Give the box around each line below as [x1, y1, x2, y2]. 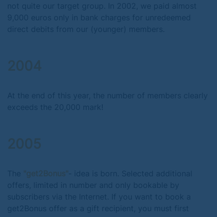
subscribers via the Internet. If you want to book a [7, 192, 191, 201]
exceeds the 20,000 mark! [7, 102, 103, 112]
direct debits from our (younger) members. [7, 24, 165, 34]
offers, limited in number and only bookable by [7, 180, 179, 190]
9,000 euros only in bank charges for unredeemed [7, 13, 191, 22]
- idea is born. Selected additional [68, 169, 192, 178]
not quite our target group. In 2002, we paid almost [7, 1, 197, 11]
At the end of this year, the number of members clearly [7, 91, 208, 100]
